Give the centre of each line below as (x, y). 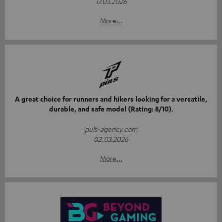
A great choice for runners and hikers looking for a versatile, (111, 99)
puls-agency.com (111, 129)
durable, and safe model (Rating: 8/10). (111, 109)
